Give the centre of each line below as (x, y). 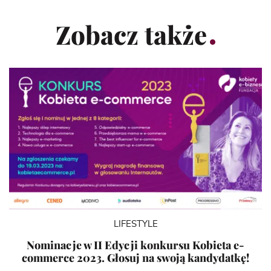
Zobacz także (131, 34)
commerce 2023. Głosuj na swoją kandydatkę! (135, 257)
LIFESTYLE (135, 224)
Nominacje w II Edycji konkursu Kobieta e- (135, 245)
